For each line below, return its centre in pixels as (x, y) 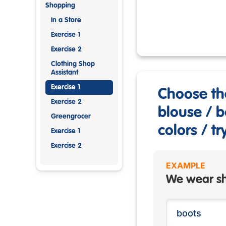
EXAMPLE (186, 165)
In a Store (66, 20)
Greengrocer (71, 117)
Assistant (65, 73)
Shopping (60, 6)
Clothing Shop (73, 64)
